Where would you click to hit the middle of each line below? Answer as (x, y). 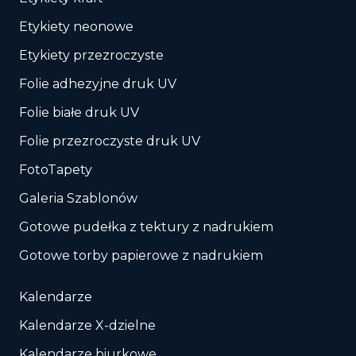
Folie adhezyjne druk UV (98, 83)
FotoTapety (56, 169)
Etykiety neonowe (76, 26)
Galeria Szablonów (78, 198)
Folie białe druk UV (79, 112)
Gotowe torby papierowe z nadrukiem (141, 255)
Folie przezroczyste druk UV (110, 141)
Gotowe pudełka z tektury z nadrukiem (146, 226)
